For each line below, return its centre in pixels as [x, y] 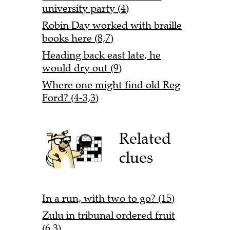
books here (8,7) [78, 38]
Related [145, 139]
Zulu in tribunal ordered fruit [109, 216]
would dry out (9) [82, 68]
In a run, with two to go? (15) [109, 199]
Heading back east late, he [102, 55]
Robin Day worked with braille [112, 25]
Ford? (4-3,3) [71, 98]
